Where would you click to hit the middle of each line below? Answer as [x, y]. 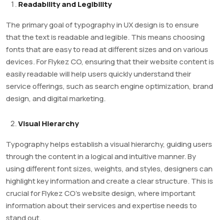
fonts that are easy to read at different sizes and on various [107, 50]
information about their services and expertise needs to [101, 206]
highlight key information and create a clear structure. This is [110, 181]
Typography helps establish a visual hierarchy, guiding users [109, 144]
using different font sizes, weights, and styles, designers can [109, 169]
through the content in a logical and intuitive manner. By [101, 157]
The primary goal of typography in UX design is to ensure [102, 25]
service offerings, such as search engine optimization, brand [110, 86]
